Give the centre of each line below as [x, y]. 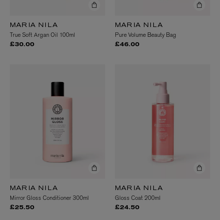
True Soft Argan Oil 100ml [42, 35]
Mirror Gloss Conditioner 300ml [49, 198]
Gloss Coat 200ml [138, 198]
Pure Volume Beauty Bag [146, 35]
